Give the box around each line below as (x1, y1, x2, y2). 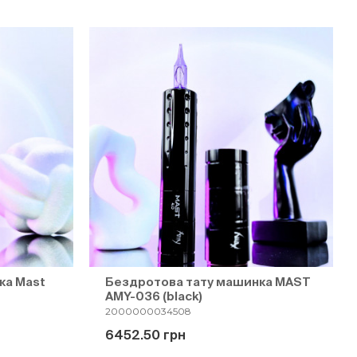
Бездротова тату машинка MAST (105, 275, 311, 288)
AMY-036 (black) (105, 289, 202, 303)
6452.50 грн (105, 328, 186, 342)
